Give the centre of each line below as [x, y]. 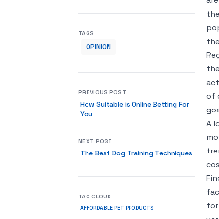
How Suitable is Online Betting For [135, 104]
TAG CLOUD [95, 197]
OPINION [99, 47]
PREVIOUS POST [102, 92]
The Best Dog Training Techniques [136, 153]
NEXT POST [95, 141]
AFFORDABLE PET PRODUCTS [117, 208]
